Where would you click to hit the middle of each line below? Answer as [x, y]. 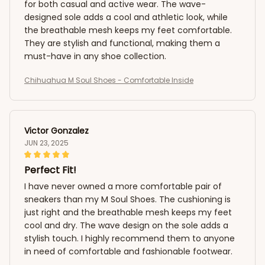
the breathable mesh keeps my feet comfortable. [128, 30]
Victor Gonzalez [56, 130]
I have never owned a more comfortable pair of [123, 186]
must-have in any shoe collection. [95, 56]
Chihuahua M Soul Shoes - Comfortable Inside [109, 80]
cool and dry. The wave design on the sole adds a [126, 225]
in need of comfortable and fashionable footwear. [128, 251]
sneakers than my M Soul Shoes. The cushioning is [127, 199]
